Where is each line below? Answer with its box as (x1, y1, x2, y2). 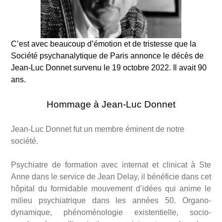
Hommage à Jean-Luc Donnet (47, 99, 175, 110)
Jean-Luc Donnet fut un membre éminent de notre (11, 125, 184, 134)
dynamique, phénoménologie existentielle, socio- (11, 208, 211, 217)
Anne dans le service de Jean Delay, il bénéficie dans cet (11, 172, 211, 181)
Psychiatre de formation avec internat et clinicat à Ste (11, 161, 211, 169)
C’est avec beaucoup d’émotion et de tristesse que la (11, 40, 196, 49)
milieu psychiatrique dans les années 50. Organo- (11, 196, 211, 205)
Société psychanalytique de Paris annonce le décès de (11, 52, 204, 60)
